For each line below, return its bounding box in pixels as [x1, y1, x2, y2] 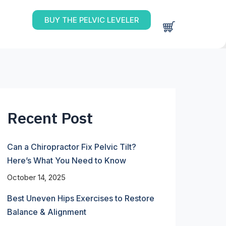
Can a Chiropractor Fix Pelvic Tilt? [7, 142, 136, 152]
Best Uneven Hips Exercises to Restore [7, 193, 154, 203]
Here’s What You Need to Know [7, 155, 126, 166]
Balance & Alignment [7, 206, 86, 217]
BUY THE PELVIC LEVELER [44, 15, 139, 25]
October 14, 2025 [7, 173, 66, 183]
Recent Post [7, 108, 93, 128]
